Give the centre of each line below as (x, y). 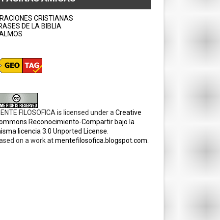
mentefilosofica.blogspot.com (101, 140)
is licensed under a (85, 112)
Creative (128, 112)
